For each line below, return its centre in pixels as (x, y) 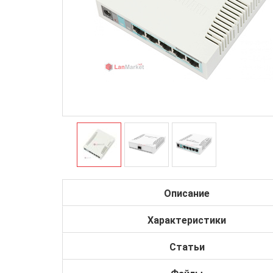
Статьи (187, 247)
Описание (187, 193)
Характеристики (187, 220)
